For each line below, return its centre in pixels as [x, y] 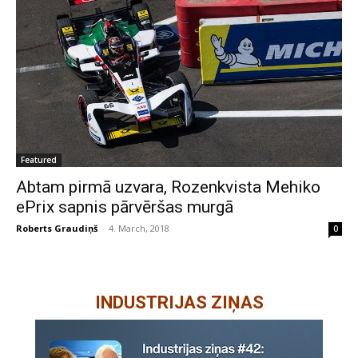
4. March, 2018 [139, 228]
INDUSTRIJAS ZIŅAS [179, 302]
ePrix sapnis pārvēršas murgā [125, 207]
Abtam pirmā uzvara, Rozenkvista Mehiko [168, 187]
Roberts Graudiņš [57, 228]
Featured [39, 159]
